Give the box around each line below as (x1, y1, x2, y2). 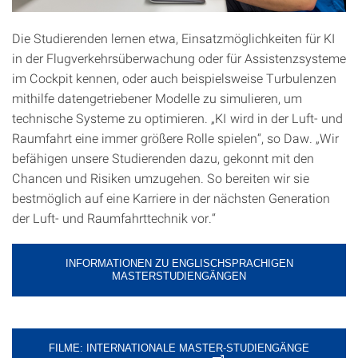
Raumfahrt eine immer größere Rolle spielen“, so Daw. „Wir (12, 129, 339, 146)
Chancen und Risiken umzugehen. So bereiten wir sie (12, 169, 309, 186)
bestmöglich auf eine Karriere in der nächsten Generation (12, 189, 330, 206)
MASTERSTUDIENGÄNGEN (112, 269, 246, 282)
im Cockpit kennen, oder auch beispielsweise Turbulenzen (12, 69, 336, 86)
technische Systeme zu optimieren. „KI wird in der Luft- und (12, 109, 343, 126)
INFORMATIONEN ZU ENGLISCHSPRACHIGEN (65, 257, 293, 269)
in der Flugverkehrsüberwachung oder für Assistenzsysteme (12, 49, 346, 66)
